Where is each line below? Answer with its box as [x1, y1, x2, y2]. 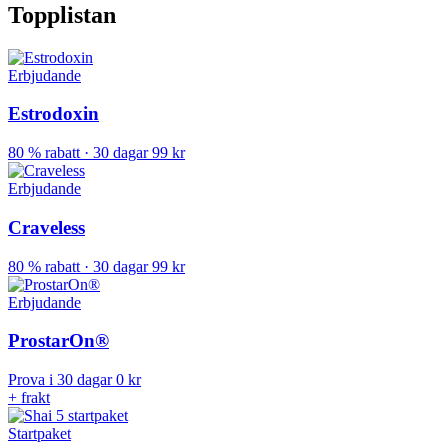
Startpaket [8, 425, 71, 443]
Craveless [8, 216, 85, 238]
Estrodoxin [8, 103, 99, 125]
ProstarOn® [8, 330, 109, 352]
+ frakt [8, 389, 50, 407]
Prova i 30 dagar [8, 371, 112, 389]
